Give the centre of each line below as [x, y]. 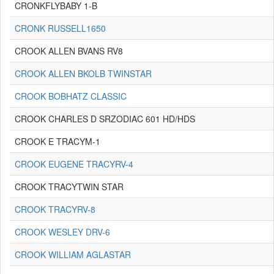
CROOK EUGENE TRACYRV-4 [74, 164]
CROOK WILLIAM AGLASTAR [73, 254]
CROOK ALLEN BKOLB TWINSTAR [83, 73]
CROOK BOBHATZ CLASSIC [71, 96]
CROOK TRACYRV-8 [55, 209]
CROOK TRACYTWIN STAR [69, 187]
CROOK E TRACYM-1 [57, 141]
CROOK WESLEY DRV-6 [62, 232]
